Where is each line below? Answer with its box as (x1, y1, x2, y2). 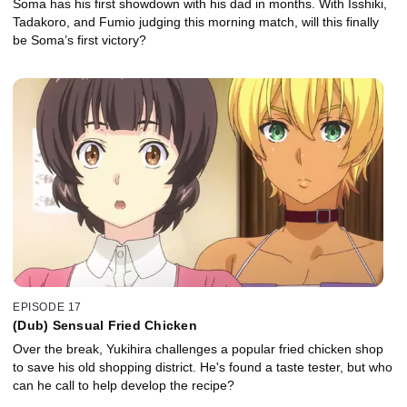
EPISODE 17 (13, 300, 82, 313)
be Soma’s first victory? (13, 33, 146, 48)
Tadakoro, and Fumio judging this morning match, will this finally (13, 15, 379, 30)
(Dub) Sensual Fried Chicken (13, 317, 197, 333)
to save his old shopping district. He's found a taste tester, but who (13, 359, 392, 374)
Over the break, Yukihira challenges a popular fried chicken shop (13, 341, 383, 356)
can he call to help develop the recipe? (13, 377, 234, 392)
